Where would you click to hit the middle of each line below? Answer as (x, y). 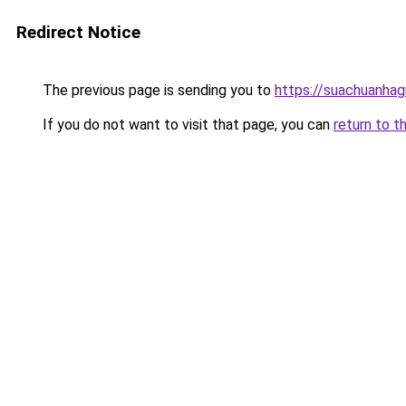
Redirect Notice (78, 32)
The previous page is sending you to (157, 90)
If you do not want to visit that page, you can (186, 125)
